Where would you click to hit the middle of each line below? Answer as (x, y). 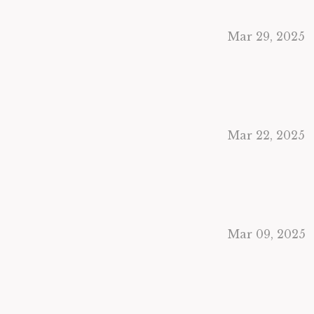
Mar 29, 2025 (266, 36)
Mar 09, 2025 (267, 234)
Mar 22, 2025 (266, 135)
